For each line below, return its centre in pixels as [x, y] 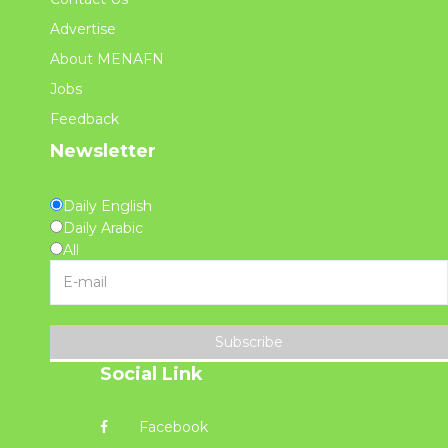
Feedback [84, 118]
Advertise [83, 28]
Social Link [151, 373]
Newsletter [103, 150]
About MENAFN [107, 58]
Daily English [107, 205]
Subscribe [249, 341]
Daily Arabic [103, 227]
